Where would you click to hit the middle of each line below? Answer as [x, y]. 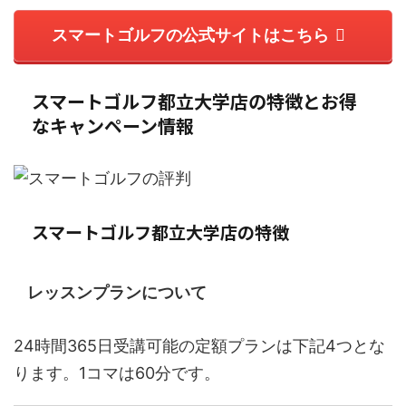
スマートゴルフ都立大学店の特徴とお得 [194, 101]
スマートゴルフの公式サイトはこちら [190, 35]
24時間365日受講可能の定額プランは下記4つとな [199, 345]
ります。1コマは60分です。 [117, 372]
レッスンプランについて [117, 292]
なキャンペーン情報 [113, 125]
